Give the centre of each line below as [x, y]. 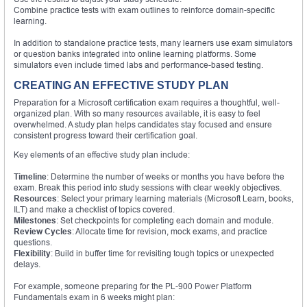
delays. [27, 264]
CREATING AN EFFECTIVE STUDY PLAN [121, 85]
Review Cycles [43, 231]
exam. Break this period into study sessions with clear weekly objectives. [148, 187]
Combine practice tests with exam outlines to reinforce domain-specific [144, 10]
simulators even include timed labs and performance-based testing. [138, 64]
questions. [33, 242]
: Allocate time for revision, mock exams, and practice [170, 231]
